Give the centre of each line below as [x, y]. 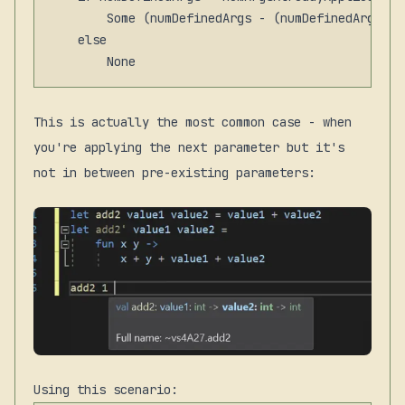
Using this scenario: [106, 389]
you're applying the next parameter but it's [189, 148]
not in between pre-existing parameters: [174, 173]
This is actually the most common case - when [193, 122]
